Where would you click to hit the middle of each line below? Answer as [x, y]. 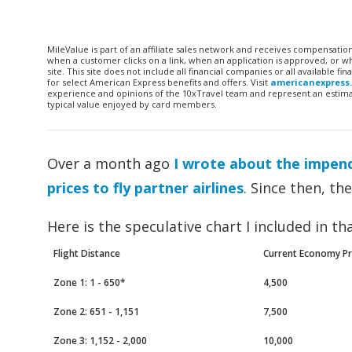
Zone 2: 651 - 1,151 [96, 312]
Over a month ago [110, 163]
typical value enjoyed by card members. [132, 104]
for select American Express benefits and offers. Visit [159, 82]
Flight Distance [87, 253]
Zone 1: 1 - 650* [90, 282]
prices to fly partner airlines [145, 188]
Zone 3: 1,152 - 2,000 [100, 341]
